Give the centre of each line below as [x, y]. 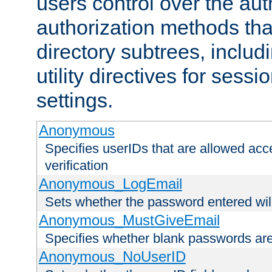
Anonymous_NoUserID [112, 257]
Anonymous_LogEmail [110, 184]
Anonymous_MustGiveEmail [129, 220]
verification [76, 166]
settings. [75, 100]
